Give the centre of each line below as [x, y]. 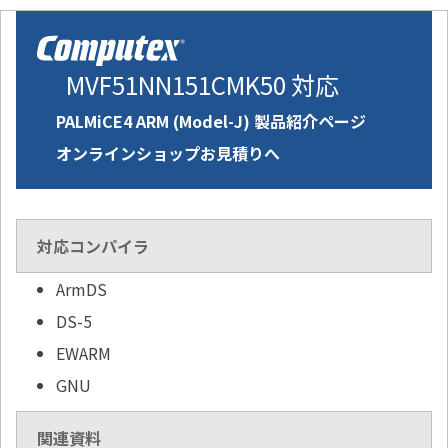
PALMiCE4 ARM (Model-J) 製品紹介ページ [211, 121]
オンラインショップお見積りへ [168, 153]
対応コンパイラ [93, 246]
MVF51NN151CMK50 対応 [202, 85]
